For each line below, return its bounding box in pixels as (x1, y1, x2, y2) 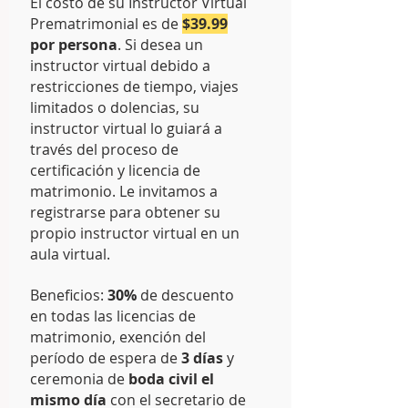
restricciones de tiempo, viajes (30, 76, 239, 97)
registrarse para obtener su (30, 202, 220, 222)
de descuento (137, 285, 234, 305)
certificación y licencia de (30, 160, 200, 180)
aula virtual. (30, 244, 110, 264)
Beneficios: (30, 285, 107, 305)
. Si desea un (117, 35, 203, 55)
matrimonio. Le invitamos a (30, 181, 218, 201)
